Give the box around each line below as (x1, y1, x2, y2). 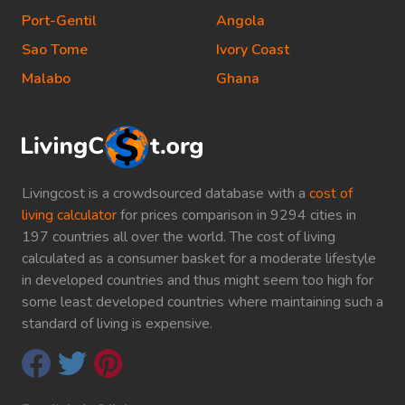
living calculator (22, 205, 117, 226)
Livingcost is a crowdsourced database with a (22, 184, 309, 204)
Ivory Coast (216, 39, 289, 60)
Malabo (22, 68, 71, 89)
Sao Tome (22, 39, 88, 60)
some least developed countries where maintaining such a (22, 292, 383, 313)
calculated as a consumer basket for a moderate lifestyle (22, 249, 376, 269)
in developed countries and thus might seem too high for (22, 270, 373, 291)
